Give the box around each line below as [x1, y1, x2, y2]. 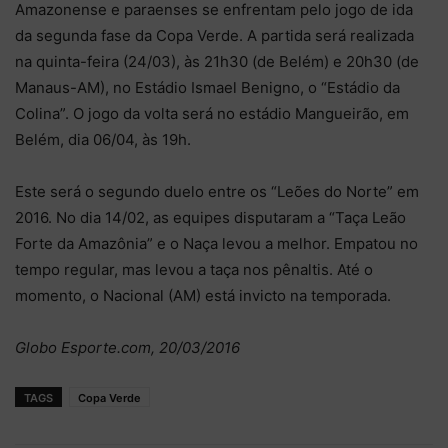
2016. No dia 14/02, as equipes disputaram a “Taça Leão [15, 208, 406, 227]
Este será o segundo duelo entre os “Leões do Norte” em [15, 182, 419, 201]
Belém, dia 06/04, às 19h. [15, 130, 191, 149]
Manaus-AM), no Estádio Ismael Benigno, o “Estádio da [15, 78, 400, 97]
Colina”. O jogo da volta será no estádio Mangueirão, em [15, 104, 409, 123]
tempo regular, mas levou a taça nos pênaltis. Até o [15, 260, 373, 279]
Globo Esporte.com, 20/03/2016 [15, 338, 240, 357]
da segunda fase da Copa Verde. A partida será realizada [15, 26, 414, 45]
